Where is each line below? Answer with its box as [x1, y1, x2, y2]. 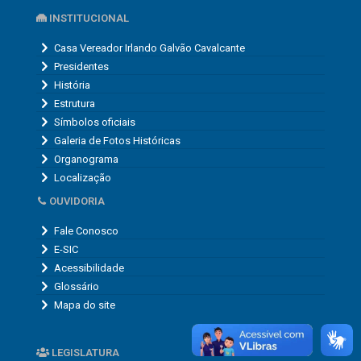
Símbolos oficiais [54, 115, 135, 128]
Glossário [54, 280, 99, 293]
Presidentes [54, 60, 109, 73]
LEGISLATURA [49, 346, 119, 359]
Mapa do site [54, 298, 115, 311]
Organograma [54, 152, 118, 165]
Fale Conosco [54, 224, 118, 237]
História [54, 78, 90, 91]
